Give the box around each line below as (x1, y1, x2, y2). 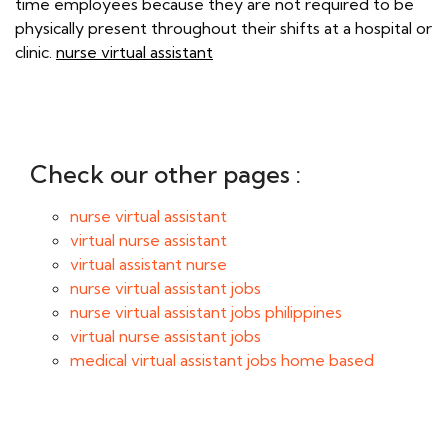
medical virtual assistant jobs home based (70, 350, 374, 370)
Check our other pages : (30, 159, 301, 189)
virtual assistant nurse (70, 254, 227, 274)
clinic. (15, 42, 56, 62)
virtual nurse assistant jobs (70, 326, 261, 346)
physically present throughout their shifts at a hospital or (15, 18, 432, 38)
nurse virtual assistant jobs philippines (70, 302, 342, 322)
